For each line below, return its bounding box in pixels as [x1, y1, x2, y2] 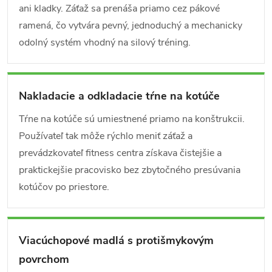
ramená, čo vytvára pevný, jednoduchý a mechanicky [19, 19, 242, 32]
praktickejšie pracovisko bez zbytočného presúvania [19, 163, 240, 177]
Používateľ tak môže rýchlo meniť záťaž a [19, 129, 192, 143]
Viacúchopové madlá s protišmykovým [19, 233, 214, 248]
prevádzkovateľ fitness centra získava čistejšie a [19, 146, 222, 160]
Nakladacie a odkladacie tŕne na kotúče [19, 89, 220, 103]
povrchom [19, 252, 69, 267]
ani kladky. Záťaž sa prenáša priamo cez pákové [19, 2, 220, 15]
